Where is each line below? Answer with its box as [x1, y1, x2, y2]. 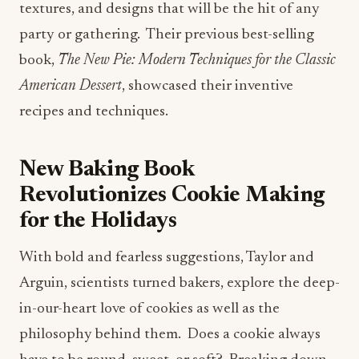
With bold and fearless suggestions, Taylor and [19, 250, 314, 265]
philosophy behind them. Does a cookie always [19, 327, 321, 342]
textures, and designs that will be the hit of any [19, 2, 320, 17]
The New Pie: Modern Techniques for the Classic [58, 53, 336, 68]
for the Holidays [19, 210, 177, 232]
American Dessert [19, 79, 122, 94]
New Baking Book [19, 159, 195, 181]
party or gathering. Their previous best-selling [19, 27, 314, 42]
